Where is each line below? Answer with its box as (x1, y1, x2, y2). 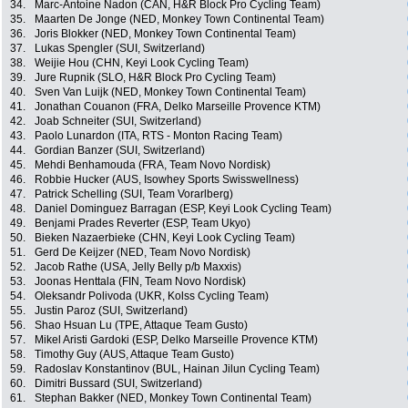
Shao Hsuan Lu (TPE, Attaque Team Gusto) (35, 319, 248, 332)
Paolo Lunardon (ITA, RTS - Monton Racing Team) (35, 129, 282, 143)
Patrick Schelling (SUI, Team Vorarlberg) (35, 188, 233, 201)
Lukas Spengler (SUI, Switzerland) (35, 42, 205, 56)
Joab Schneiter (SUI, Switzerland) (35, 115, 201, 128)
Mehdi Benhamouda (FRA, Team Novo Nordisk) (35, 158, 270, 172)
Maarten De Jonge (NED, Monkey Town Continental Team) (35, 13, 324, 26)
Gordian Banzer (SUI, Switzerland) (35, 144, 205, 158)
